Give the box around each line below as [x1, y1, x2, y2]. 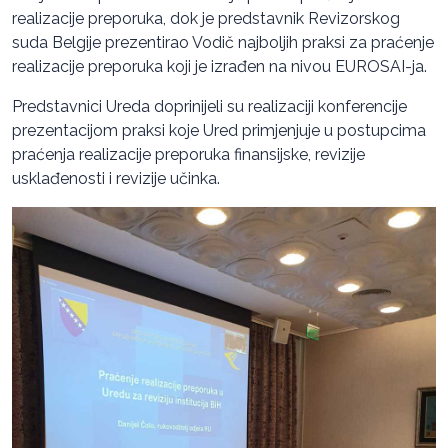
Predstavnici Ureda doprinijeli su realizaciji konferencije [12, 97, 407, 117]
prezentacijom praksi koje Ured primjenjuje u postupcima [12, 121, 426, 141]
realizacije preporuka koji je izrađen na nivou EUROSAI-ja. [12, 57, 427, 77]
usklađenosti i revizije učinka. [12, 169, 220, 189]
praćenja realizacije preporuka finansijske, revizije [12, 145, 365, 165]
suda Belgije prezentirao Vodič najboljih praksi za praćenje [12, 33, 434, 53]
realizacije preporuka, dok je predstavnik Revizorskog [12, 9, 400, 29]
